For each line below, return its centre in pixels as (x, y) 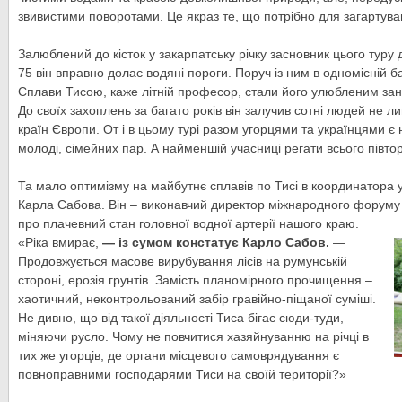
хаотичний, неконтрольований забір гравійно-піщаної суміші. (197, 299)
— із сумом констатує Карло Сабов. (214, 242)
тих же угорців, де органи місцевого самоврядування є (179, 355)
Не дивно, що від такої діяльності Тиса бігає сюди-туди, (181, 318)
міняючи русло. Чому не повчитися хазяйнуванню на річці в (193, 336)
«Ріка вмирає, (58, 242)
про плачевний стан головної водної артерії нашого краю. (188, 223)
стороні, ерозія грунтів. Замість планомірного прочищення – (195, 280)
